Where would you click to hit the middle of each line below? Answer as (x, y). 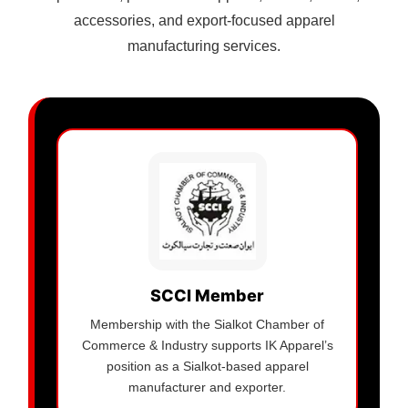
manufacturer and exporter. (207, 388)
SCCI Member (207, 296)
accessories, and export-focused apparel (204, 21)
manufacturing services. (204, 46)
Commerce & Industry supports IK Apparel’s (207, 346)
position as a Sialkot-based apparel (207, 367)
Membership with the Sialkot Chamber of (207, 325)
